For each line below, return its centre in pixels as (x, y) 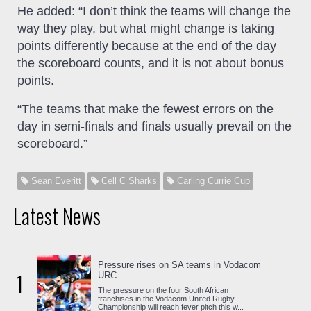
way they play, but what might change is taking (146, 28)
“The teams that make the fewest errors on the (145, 109)
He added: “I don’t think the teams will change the (154, 11)
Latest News (57, 215)
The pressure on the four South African (163, 290)
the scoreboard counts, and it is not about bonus (151, 63)
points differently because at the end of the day (147, 45)
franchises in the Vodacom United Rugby (167, 298)
